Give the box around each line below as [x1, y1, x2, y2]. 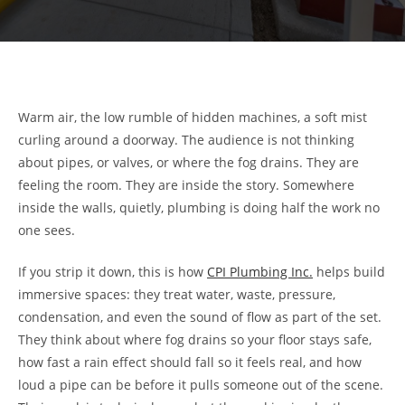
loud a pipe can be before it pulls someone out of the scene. [18, 376, 383, 393]
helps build [313, 263, 385, 280]
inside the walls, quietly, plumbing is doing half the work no [18, 199, 380, 216]
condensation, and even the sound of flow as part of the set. [18, 308, 381, 325]
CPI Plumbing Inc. [207, 263, 313, 280]
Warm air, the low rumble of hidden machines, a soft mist [18, 108, 367, 126]
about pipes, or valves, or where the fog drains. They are [18, 154, 359, 171]
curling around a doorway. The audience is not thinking [18, 131, 354, 148]
